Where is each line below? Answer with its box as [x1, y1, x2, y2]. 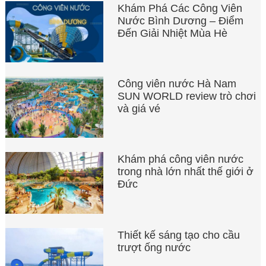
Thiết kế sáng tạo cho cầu [118, 229, 240, 241]
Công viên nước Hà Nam [118, 78, 237, 90]
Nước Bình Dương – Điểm [118, 14, 244, 27]
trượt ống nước [118, 241, 191, 254]
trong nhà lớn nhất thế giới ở [118, 166, 254, 178]
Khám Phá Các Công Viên [118, 2, 243, 14]
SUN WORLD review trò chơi [118, 90, 256, 103]
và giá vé [118, 103, 161, 115]
